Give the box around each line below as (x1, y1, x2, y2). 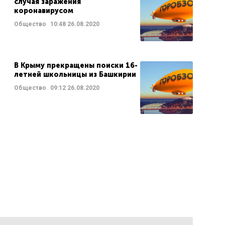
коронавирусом (14, 7, 73, 15)
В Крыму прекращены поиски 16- (14, 61, 138, 70)
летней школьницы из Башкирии (14, 70, 136, 79)
